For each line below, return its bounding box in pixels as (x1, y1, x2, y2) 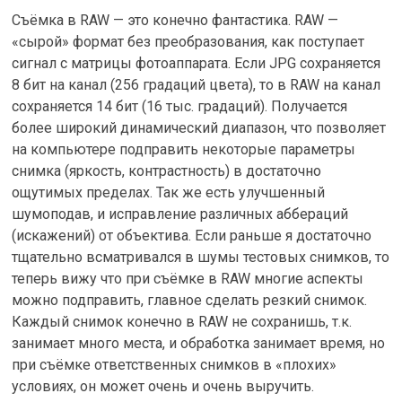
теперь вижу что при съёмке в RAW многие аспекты (12, 270, 364, 288)
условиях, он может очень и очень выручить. (12, 378, 315, 396)
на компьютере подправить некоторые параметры (12, 141, 356, 159)
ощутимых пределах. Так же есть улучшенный (12, 184, 326, 202)
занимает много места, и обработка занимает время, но (12, 335, 386, 353)
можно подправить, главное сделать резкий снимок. (12, 292, 368, 310)
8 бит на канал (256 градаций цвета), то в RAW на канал (12, 76, 381, 94)
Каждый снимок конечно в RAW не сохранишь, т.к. (12, 313, 353, 331)
